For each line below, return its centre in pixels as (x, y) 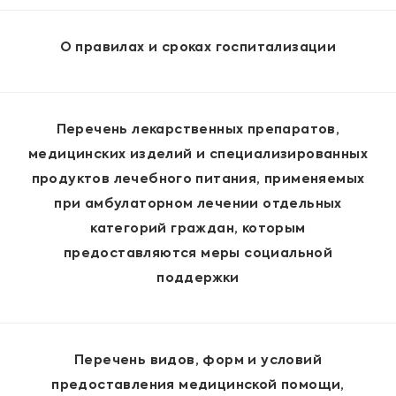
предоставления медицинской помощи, (198, 386)
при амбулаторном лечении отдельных (198, 205)
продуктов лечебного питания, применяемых (198, 180)
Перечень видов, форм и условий (198, 361)
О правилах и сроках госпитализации (198, 48)
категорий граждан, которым (198, 229)
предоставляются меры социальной (198, 254)
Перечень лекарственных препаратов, (198, 130)
